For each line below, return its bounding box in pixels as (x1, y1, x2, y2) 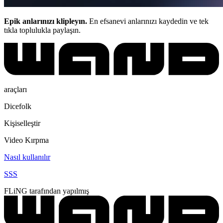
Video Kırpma (4, 135, 49, 144)
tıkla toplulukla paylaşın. (4, 25, 81, 34)
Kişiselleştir (4, 118, 40, 127)
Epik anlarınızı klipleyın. (4, 16, 87, 25)
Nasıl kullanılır (4, 152, 50, 161)
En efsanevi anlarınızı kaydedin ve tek (87, 16, 209, 25)
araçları (4, 85, 27, 94)
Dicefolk (4, 102, 31, 111)
